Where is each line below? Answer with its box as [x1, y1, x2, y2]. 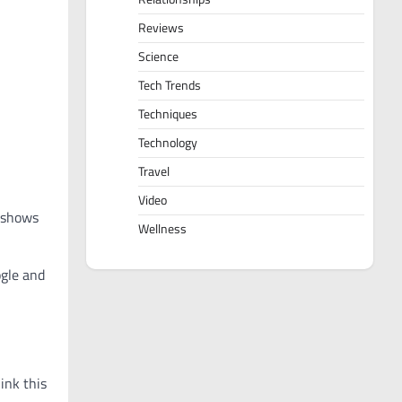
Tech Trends [138, 75, 201, 96]
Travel [138, 162, 170, 182]
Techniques [138, 104, 197, 125]
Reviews [138, 18, 184, 39]
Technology [138, 133, 197, 153]
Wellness [138, 219, 187, 240]
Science [138, 47, 179, 67]
